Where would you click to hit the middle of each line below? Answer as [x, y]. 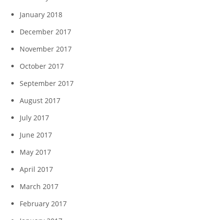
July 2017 [34, 117]
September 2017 [47, 83]
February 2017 [43, 203]
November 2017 [46, 49]
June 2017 [36, 135]
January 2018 [41, 14]
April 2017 [36, 169]
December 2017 [45, 31]
